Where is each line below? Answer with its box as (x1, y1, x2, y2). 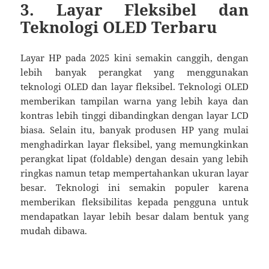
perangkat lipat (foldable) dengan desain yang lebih (20, 153, 249, 165)
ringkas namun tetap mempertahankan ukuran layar (20, 167, 249, 180)
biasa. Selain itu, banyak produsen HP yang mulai (20, 124, 249, 136)
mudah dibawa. (20, 225, 88, 237)
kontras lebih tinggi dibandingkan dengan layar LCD (20, 109, 249, 122)
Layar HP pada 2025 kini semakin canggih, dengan (20, 52, 249, 64)
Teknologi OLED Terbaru (20, 16, 217, 38)
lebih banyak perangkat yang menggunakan (20, 66, 249, 79)
